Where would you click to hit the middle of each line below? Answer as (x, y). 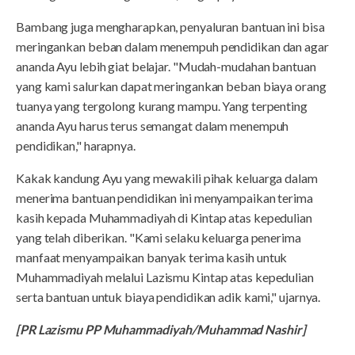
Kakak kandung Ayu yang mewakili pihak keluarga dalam (167, 178)
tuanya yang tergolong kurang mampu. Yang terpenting (162, 106)
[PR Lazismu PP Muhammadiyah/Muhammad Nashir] (161, 330)
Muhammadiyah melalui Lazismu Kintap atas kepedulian (165, 277)
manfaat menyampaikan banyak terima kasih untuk (152, 258)
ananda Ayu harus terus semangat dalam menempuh (153, 126)
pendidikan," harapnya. (76, 146)
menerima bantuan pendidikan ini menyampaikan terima (164, 198)
